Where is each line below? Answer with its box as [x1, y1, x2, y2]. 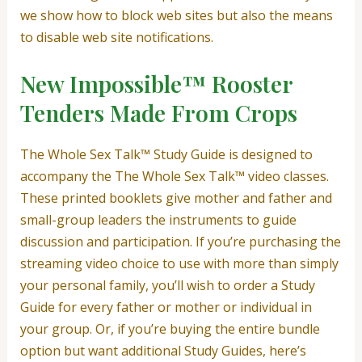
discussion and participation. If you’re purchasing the [19, 232, 341, 250]
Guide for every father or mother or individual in [19, 297, 312, 316]
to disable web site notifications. [19, 28, 213, 47]
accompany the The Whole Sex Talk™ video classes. [19, 166, 329, 185]
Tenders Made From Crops [19, 97, 297, 128]
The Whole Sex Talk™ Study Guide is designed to [19, 145, 313, 163]
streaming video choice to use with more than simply [19, 254, 339, 272]
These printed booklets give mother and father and [19, 188, 332, 207]
